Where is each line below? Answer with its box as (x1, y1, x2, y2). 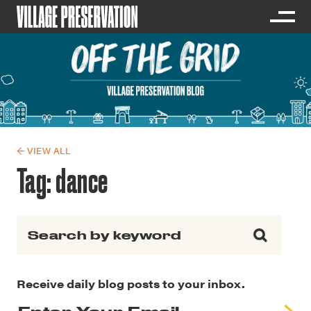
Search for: (16, 215, 76, 233)
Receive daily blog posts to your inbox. (17, 276, 245, 292)
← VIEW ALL (17, 144, 71, 157)
